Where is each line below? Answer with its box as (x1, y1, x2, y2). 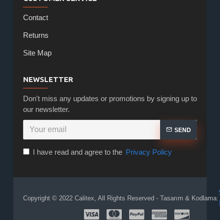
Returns (23, 31, 49, 39)
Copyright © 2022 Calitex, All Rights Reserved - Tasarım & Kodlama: (23, 194, 219, 202)
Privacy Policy (125, 148, 172, 156)
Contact (23, 13, 48, 22)
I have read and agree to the (32, 148, 124, 156)
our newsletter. (23, 105, 70, 113)
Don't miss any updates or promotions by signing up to (23, 94, 197, 103)
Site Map (23, 49, 52, 57)
